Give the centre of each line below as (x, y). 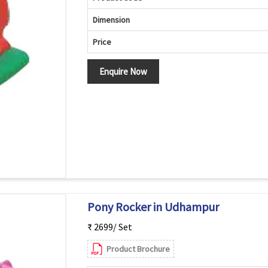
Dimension (111, 20)
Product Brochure (138, 249)
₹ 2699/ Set (109, 227)
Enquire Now (123, 71)
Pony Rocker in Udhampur (153, 207)
